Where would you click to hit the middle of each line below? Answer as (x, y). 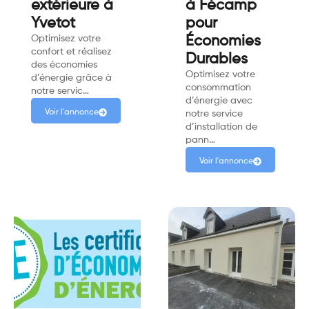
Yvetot (53, 23)
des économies (64, 64)
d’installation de (221, 127)
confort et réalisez (71, 51)
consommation (218, 87)
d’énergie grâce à (71, 78)
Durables (217, 59)
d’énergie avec (219, 100)
